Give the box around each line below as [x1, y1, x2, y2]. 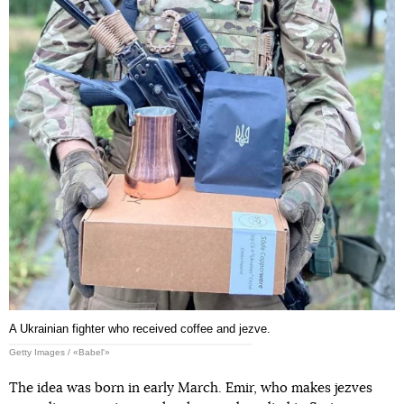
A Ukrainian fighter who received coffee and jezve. [9, 322, 271, 336]
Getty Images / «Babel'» [9, 347, 110, 358]
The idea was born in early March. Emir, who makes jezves [9, 381, 372, 396]
